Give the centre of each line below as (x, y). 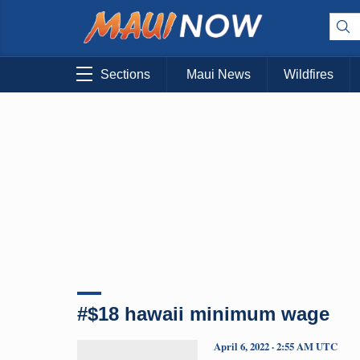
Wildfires (309, 75)
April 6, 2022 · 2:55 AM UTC (276, 346)
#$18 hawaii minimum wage (203, 313)
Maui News (219, 75)
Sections (125, 75)
